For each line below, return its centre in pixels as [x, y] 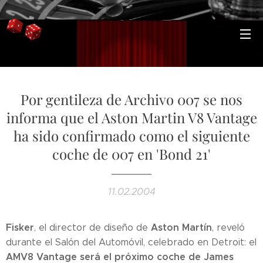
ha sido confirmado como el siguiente [131, 136]
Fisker [20, 227]
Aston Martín [181, 227]
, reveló [228, 227]
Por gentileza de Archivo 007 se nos [131, 99]
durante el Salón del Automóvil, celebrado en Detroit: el [131, 242]
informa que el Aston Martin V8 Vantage [131, 117]
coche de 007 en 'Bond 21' [131, 154]
